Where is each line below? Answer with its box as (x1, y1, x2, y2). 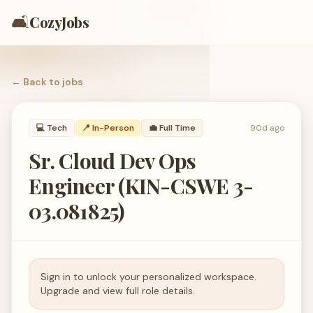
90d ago (250, 122, 284, 133)
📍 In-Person (82, 122, 134, 133)
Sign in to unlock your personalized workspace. (41, 270, 256, 283)
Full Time (159, 122, 196, 133)
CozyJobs (29, 13, 89, 31)
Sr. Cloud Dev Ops (29, 147, 196, 175)
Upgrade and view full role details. (41, 284, 195, 297)
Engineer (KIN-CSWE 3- (29, 172, 254, 200)
